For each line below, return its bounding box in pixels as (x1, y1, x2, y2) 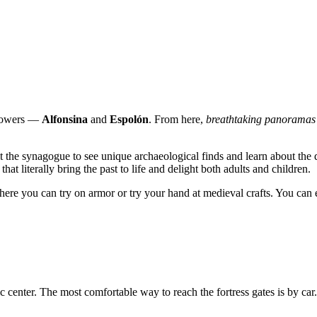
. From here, (149, 113, 206, 125)
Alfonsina (42, 113, 88, 125)
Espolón (110, 113, 149, 125)
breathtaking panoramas (206, 113, 316, 125)
